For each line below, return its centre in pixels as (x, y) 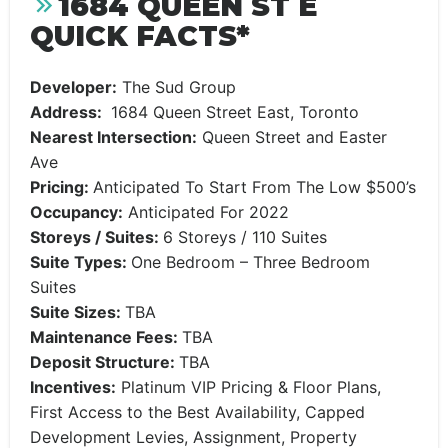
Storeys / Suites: (96, 237)
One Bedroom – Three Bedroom (250, 262)
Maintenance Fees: (106, 337)
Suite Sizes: (77, 312)
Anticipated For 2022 (206, 212)
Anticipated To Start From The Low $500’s (254, 187)
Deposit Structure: (104, 362)
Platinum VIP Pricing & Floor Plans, (248, 387)
